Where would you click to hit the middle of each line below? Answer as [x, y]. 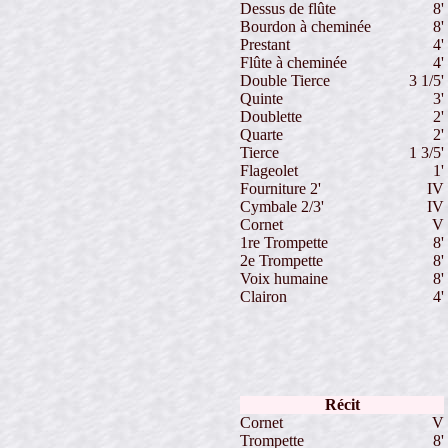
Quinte [261, 98]
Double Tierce [285, 80]
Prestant [265, 44]
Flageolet [269, 170]
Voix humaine [284, 278]
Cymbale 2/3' [282, 206]
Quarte [261, 134]
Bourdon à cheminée [305, 26]
